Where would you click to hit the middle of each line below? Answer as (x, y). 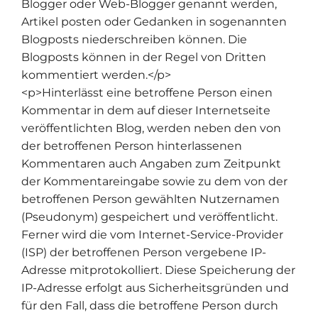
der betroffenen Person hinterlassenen (132, 146)
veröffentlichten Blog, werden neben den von (151, 128)
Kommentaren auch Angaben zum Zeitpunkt (151, 163)
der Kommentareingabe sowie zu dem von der (154, 181)
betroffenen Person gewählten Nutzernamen (150, 199)
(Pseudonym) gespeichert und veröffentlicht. (149, 216)
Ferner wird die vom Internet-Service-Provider (152, 234)
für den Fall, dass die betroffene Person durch (150, 305)
